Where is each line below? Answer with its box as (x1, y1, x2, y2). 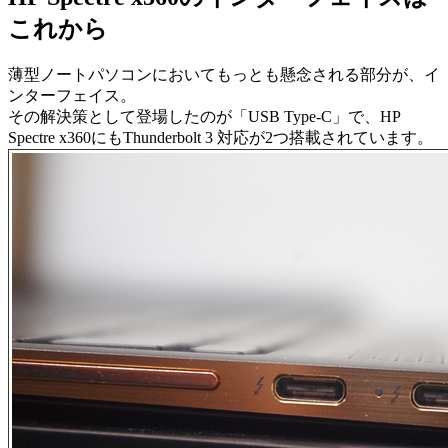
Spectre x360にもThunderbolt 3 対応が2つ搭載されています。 (8, 129, 433, 147)
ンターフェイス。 (8, 87, 136, 105)
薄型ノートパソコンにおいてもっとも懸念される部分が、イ (8, 66, 440, 84)
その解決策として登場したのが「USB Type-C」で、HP (8, 108, 400, 126)
